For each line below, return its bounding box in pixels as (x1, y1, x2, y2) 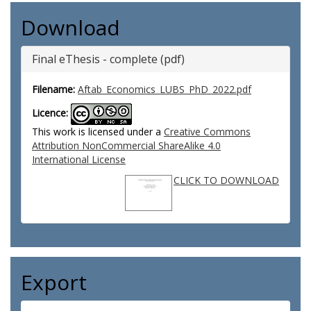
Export (21, 268, 87, 296)
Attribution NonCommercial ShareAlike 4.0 (32, 139, 221, 152)
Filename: (32, 83, 75, 96)
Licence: (32, 106, 68, 120)
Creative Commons (164, 125, 251, 138)
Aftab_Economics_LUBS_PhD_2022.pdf (78, 83, 251, 96)
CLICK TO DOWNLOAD (174, 174, 279, 187)
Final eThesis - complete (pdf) (32, 51, 185, 67)
